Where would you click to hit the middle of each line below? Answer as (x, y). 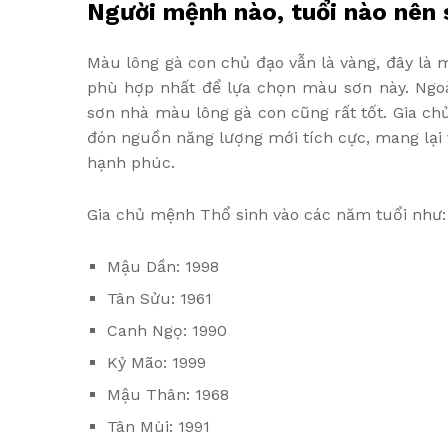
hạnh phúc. (131, 162)
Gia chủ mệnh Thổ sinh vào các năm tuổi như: (266, 215)
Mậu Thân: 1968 (170, 395)
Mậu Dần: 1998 (163, 267)
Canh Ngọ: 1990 (167, 331)
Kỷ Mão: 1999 (156, 363)
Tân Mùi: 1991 (158, 427)
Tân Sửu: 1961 (159, 299)
